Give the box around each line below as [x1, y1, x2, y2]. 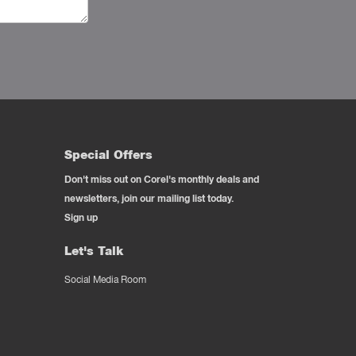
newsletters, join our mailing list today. [64, 192, 234, 204]
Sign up [64, 211, 98, 223]
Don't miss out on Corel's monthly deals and [64, 173, 259, 185]
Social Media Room [64, 273, 146, 285]
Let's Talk [64, 244, 123, 257]
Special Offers [64, 148, 153, 161]
